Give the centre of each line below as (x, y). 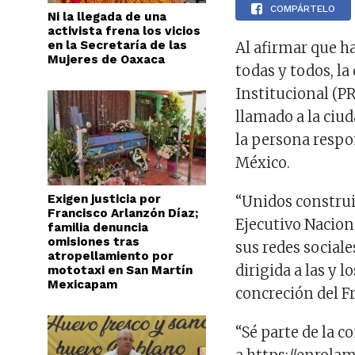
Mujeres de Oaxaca (106, 59)
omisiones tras (94, 242)
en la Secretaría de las (117, 45)
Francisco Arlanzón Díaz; (123, 213)
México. (263, 163)
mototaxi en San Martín (120, 270)
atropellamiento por (111, 256)
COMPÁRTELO (303, 9)
